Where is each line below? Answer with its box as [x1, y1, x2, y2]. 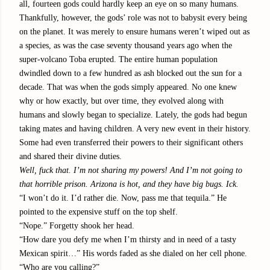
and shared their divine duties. [19, 151, 122, 161]
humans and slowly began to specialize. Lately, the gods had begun [19, 110, 247, 119]
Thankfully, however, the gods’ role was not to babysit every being [19, 13, 247, 22]
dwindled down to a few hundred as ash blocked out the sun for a [19, 68, 242, 78]
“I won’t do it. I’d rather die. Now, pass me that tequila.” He [19, 193, 227, 202]
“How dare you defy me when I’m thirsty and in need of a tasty [19, 234, 236, 244]
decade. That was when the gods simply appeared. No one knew [19, 82, 237, 92]
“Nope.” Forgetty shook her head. [19, 221, 134, 230]
